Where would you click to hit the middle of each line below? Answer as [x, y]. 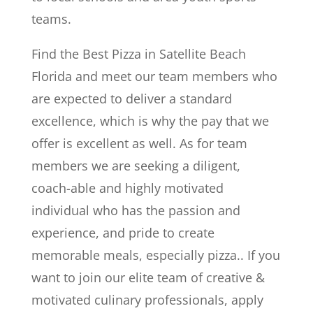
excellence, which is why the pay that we [150, 121]
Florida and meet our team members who [154, 76]
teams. [51, 19]
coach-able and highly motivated [127, 188]
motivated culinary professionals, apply [147, 300]
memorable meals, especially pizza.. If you [155, 255]
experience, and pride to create [123, 233]
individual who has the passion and [136, 210]
